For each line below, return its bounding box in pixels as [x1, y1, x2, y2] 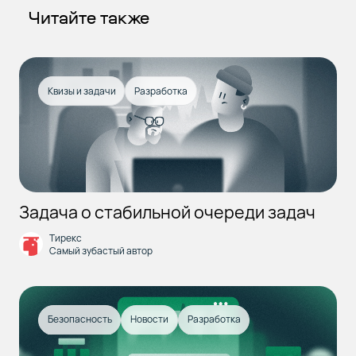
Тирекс [48, 230, 82, 245]
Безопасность [47, 312, 112, 327]
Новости [130, 312, 169, 327]
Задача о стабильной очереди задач [18, 199, 315, 223]
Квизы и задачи [47, 83, 116, 98]
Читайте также [28, 7, 149, 29]
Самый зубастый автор [48, 243, 153, 257]
